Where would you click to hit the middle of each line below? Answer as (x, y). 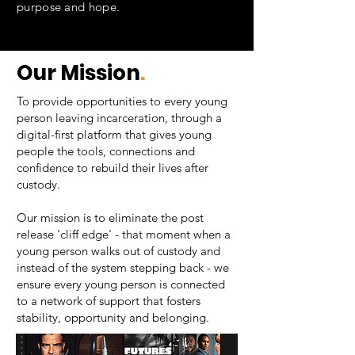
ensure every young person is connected (121, 284)
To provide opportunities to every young (122, 101)
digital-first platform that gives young (114, 134)
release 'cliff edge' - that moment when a (124, 234)
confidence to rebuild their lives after (113, 168)
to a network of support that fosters (109, 301)
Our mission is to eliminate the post (110, 218)
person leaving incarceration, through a (119, 118)
